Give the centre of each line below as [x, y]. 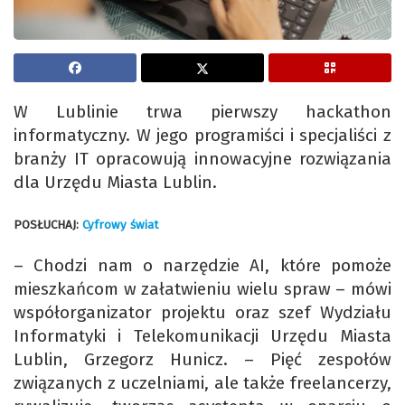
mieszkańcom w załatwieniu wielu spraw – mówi [202, 289]
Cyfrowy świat [120, 226]
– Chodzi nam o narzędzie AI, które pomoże [202, 266]
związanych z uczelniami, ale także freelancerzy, [202, 383]
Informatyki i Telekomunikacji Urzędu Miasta [202, 336]
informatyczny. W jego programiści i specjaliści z [202, 136]
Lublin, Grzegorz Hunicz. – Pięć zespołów [202, 360]
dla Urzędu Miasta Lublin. [118, 183]
